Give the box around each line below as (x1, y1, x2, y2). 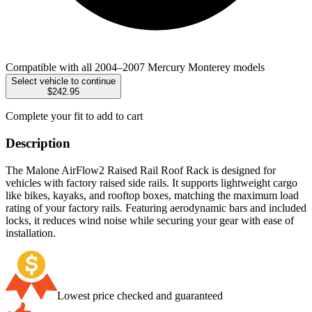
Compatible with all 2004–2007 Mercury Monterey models (6, 61, 265, 74)
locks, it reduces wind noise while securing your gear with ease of (6, 214, 294, 226)
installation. (6, 226, 56, 239)
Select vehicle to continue (11, 76, 116, 87)
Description (6, 136, 70, 151)
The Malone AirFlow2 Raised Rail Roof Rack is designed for (6, 164, 276, 176)
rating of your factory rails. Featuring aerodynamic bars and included (6, 201, 306, 214)
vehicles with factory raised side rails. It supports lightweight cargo (6, 176, 297, 189)
